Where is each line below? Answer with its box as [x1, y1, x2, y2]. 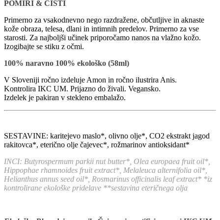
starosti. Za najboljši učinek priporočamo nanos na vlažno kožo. [4, 33, 201, 42]
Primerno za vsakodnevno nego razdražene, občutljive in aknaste [4, 15, 204, 24]
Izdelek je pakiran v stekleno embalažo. [4, 93, 126, 102]
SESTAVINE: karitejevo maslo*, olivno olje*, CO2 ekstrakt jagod [4, 131, 210, 140]
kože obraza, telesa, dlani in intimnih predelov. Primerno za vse [4, 24, 199, 33]
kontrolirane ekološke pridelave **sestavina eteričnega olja [4, 183, 188, 192]
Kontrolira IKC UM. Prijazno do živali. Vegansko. [4, 84, 161, 93]
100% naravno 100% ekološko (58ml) [4, 58, 129, 67]
